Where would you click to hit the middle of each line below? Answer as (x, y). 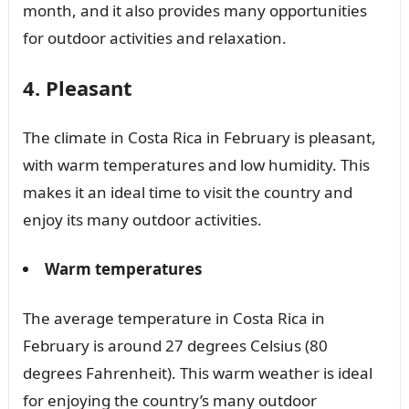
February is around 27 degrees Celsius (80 (175, 346)
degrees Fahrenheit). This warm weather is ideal (197, 373)
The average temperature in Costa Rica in (173, 319)
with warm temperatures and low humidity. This (196, 165)
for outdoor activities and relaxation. (154, 38)
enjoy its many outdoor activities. (142, 220)
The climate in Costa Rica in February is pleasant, (199, 138)
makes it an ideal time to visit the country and (187, 193)
